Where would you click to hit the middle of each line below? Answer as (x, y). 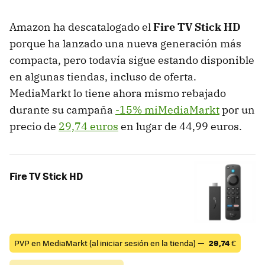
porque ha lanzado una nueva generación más (125, 44)
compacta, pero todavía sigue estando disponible (132, 60)
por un (237, 110)
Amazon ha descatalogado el (81, 27)
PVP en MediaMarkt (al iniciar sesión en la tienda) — (110, 243)
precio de (34, 127)
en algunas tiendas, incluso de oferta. (103, 77)
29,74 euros (88, 127)
